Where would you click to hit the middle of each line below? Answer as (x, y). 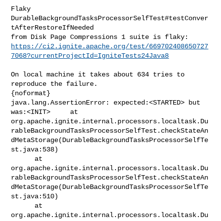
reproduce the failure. (55, 84)
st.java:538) (35, 149)
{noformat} (31, 93)
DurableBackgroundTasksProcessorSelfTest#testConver (110, 18)
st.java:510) (35, 196)
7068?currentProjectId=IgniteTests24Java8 (90, 55)
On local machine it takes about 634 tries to (98, 74)
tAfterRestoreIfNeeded (55, 27)
